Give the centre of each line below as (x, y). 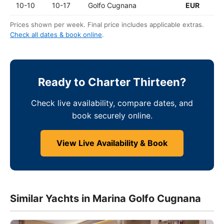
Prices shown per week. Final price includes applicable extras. (107, 24)
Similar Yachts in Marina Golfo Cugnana (105, 198)
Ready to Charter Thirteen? (112, 82)
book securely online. (112, 115)
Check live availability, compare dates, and (112, 103)
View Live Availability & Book (112, 143)
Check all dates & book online (56, 34)
